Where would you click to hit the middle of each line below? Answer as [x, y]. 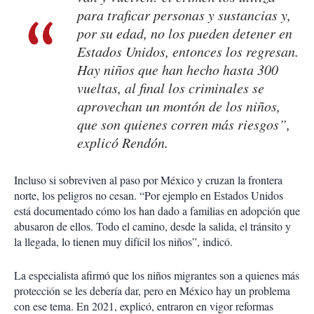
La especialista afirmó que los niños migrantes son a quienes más [157, 275]
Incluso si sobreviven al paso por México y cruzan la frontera [148, 180]
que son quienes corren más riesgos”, [184, 124]
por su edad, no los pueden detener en [185, 33]
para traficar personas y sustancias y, [184, 15]
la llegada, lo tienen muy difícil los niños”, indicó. [123, 242]
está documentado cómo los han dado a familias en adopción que [157, 211]
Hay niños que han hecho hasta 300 [178, 70]
